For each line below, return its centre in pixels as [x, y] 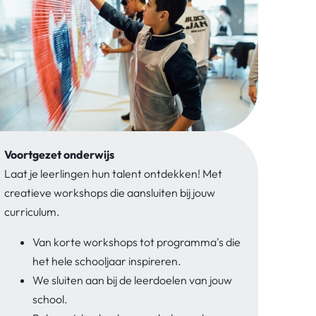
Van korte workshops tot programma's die [136, 242]
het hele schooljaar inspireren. [107, 261]
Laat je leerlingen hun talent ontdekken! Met [113, 173]
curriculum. [32, 211]
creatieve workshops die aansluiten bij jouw [110, 192]
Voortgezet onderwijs [59, 154]
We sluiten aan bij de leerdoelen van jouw [132, 280]
